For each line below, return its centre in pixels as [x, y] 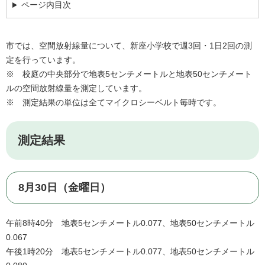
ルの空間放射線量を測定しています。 [80, 88]
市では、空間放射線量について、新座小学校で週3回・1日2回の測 [129, 46]
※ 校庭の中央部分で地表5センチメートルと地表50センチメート [129, 74]
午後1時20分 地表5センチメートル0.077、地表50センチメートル [130, 252]
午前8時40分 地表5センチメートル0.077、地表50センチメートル [130, 223]
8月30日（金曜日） [64, 188]
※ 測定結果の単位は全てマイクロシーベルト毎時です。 [114, 103]
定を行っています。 [43, 60]
